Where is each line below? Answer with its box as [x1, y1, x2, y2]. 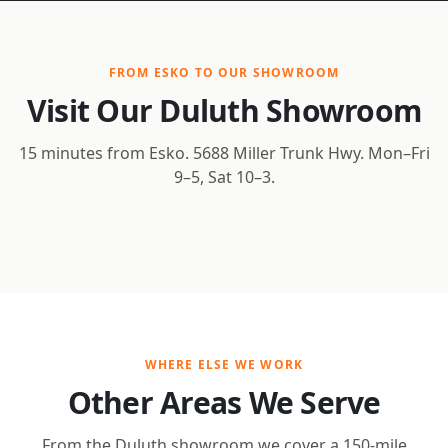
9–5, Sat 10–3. [173, 166, 275, 189]
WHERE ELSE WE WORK [144, 356, 304, 374]
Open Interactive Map [148, 219, 316, 240]
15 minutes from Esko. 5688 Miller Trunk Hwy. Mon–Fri [18, 142, 430, 165]
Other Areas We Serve [67, 382, 381, 424]
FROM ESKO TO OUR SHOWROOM [108, 64, 340, 82]
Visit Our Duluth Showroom [26, 90, 422, 132]
